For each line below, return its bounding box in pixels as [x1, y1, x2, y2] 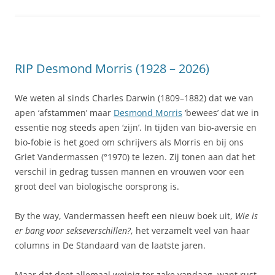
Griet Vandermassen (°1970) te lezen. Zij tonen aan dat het [15, 150, 255, 163]
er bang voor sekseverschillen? [15, 224, 131, 236]
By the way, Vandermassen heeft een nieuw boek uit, [15, 209, 235, 222]
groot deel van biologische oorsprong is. [15, 180, 179, 192]
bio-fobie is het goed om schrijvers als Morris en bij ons [15, 136, 244, 148]
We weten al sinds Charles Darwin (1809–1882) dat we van [15, 91, 254, 104]
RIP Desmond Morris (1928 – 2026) [15, 60, 209, 77]
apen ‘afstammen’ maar [15, 106, 114, 118]
